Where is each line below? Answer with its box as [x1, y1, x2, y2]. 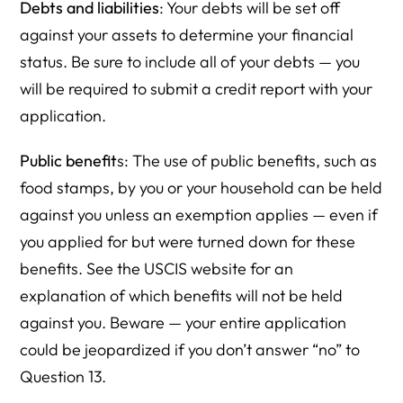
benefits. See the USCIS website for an [20, 258, 294, 280]
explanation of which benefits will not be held [20, 285, 344, 307]
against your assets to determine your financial [20, 24, 354, 46]
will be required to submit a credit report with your [20, 78, 373, 100]
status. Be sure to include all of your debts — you [20, 51, 361, 73]
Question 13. [20, 366, 107, 388]
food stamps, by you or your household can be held [20, 177, 383, 199]
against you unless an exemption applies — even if [20, 204, 379, 226]
